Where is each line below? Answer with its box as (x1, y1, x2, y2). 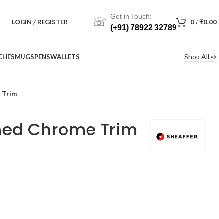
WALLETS (50, 52, 80, 61)
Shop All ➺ (184, 52, 217, 61)
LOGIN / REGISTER (12, 18, 68, 26)
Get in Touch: (110, 12, 152, 20)
